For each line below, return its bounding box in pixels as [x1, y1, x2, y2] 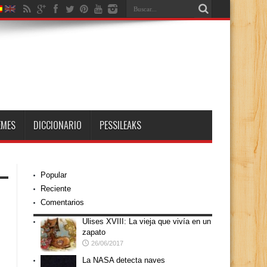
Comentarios [41, 198, 84, 207]
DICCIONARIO [33, 118, 82, 132]
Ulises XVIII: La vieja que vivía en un [82, 217, 211, 226]
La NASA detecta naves [82, 256, 165, 265]
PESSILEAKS [100, 118, 141, 132]
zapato [82, 228, 105, 237]
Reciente [41, 184, 71, 193]
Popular [41, 170, 67, 179]
